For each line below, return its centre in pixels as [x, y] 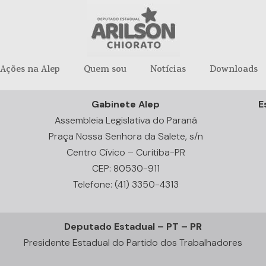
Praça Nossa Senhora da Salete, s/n [126, 136]
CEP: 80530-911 [126, 168]
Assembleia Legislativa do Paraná [126, 120]
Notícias [168, 70]
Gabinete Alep [126, 104]
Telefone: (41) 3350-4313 [126, 184]
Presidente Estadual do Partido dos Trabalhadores [133, 242]
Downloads [233, 70]
